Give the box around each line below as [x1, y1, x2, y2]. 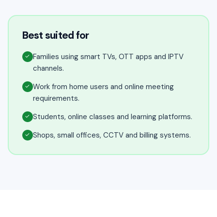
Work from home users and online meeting [32, 81, 174, 92]
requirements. [32, 93, 79, 103]
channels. [32, 63, 64, 73]
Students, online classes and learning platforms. [32, 111, 192, 122]
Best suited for [22, 28, 89, 42]
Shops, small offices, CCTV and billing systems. [32, 130, 191, 140]
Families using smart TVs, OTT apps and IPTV [32, 51, 184, 62]
